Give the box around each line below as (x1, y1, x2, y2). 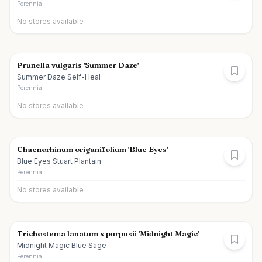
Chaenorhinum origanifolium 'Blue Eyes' (17, 144, 168, 154)
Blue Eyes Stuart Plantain (17, 157, 101, 166)
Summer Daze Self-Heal (17, 73, 101, 81)
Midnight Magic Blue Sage (17, 241, 106, 250)
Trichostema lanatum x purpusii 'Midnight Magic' (17, 229, 199, 238)
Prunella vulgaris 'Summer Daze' (17, 60, 139, 70)
